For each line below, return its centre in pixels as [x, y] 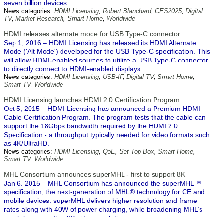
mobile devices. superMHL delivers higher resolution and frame [101, 201]
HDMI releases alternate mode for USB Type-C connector [92, 34]
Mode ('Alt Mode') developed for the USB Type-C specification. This [107, 51]
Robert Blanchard [127, 11]
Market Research [39, 19]
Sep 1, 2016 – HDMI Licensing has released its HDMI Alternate [100, 43]
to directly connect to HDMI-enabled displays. [73, 69]
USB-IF [113, 77]
